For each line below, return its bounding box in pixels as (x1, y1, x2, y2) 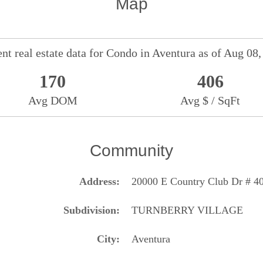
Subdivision (63, 204, 116, 216)
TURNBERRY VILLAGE (131, 204, 243, 216)
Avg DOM (28, 93, 77, 107)
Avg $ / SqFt (180, 93, 241, 107)
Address (79, 175, 116, 187)
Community (90, 141, 173, 160)
